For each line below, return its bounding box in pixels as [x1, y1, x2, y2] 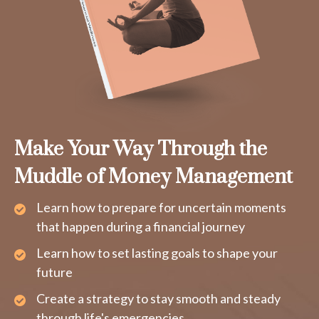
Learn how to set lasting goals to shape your [36, 245, 278, 261]
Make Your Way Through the [14, 137, 267, 162]
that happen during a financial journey [36, 219, 245, 234]
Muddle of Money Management [14, 164, 293, 189]
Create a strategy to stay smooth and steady [36, 291, 281, 306]
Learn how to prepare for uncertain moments [36, 199, 286, 215]
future [36, 264, 73, 280]
